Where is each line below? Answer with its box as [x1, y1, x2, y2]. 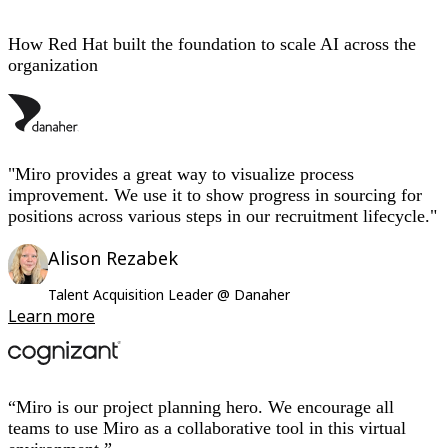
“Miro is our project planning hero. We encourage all [8, 397, 394, 418]
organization [8, 55, 98, 76]
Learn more [8, 305, 95, 328]
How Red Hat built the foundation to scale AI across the [8, 34, 416, 55]
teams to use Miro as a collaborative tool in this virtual [8, 418, 406, 439]
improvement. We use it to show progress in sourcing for [8, 185, 422, 206]
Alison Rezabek [48, 246, 178, 271]
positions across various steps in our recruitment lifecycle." [8, 206, 437, 227]
